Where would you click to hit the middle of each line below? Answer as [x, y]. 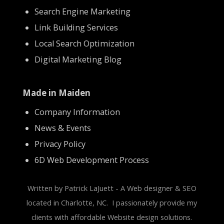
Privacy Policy [60, 144]
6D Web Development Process [91, 160]
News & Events [62, 128]
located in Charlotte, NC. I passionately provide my [112, 203]
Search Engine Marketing [82, 11]
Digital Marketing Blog [78, 59]
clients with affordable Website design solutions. [112, 217]
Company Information [77, 112]
